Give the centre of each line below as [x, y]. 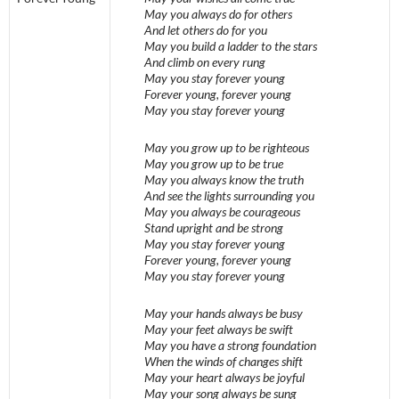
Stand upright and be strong [214, 228]
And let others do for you [206, 30]
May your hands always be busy [224, 313]
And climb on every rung [205, 62]
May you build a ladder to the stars [231, 46]
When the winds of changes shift [224, 362]
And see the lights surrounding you [229, 196]
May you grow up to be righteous [227, 148]
